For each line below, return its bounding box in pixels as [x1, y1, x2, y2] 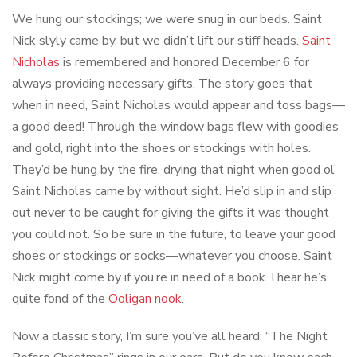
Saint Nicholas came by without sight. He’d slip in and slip [12, 182, 331, 201]
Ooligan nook [108, 290, 182, 308]
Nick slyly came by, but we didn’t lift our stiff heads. [12, 32, 302, 50]
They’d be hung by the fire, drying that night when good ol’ [12, 161, 336, 179]
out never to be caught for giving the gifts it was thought [12, 204, 329, 222]
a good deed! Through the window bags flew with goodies [12, 118, 339, 136]
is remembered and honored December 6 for [60, 53, 309, 72]
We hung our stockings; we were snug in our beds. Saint [12, 10, 322, 29]
